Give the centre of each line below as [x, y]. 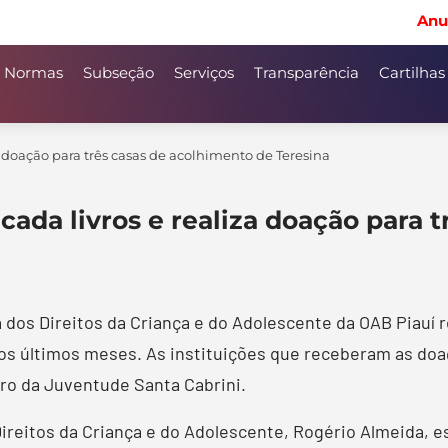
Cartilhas [412, 72]
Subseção [118, 72]
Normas [33, 72]
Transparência [306, 72]
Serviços [204, 72]
